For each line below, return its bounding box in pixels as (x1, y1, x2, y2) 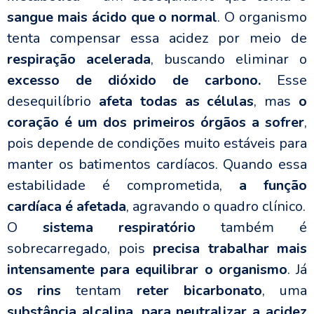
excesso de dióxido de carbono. (7, 71, 261, 90)
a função (239, 176, 307, 196)
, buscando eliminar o (151, 50, 307, 69)
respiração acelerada (7, 50, 151, 69)
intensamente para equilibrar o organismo (7, 260, 287, 280)
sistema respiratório (43, 218, 196, 238)
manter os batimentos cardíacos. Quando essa (7, 155, 307, 175)
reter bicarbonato (121, 281, 262, 301)
